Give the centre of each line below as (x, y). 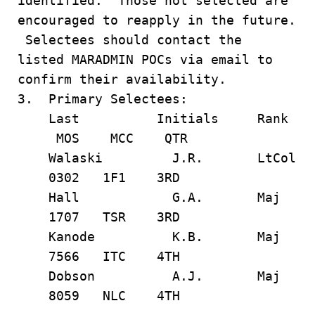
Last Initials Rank (153, 118)
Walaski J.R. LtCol (157, 158)
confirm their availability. (122, 79)
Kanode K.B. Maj (157, 237)
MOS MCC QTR (103, 138)
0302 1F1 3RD (99, 178)
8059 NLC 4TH (99, 296)
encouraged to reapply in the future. (157, 20)
